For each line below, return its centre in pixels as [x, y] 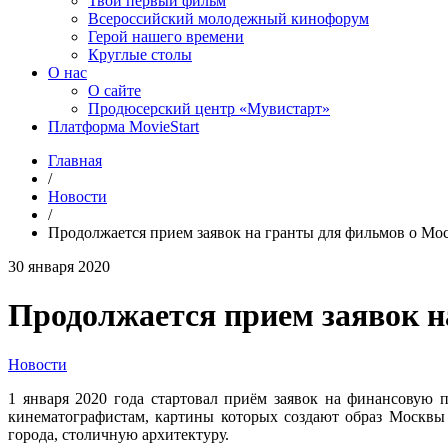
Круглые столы [140, 54]
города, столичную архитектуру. [118, 434]
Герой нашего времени [166, 36]
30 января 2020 [59, 266]
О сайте [114, 90]
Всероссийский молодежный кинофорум [228, 18]
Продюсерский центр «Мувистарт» [209, 108]
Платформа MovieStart [123, 126]
